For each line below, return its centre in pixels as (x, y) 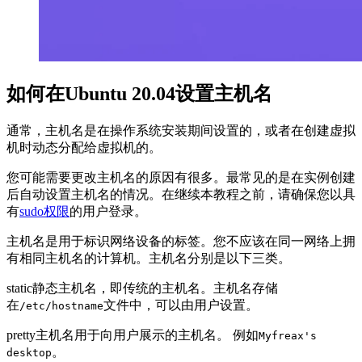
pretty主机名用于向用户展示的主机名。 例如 (133, 335)
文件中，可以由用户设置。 (181, 305)
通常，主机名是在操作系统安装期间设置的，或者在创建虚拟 (181, 131)
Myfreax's (288, 336)
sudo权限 (44, 212)
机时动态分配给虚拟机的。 (84, 148)
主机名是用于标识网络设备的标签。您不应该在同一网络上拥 (181, 242)
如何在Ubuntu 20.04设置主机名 (139, 94)
